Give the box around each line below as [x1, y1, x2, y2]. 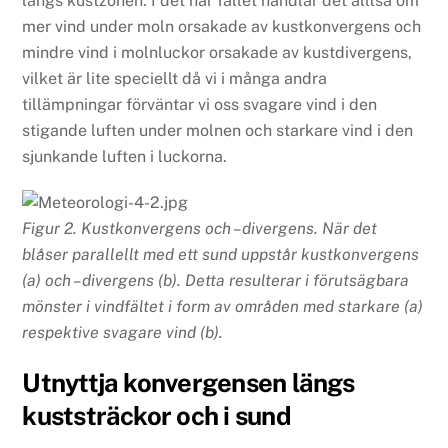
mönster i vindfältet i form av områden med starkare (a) [22, 297, 424, 317]
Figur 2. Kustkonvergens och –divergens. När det [22, 219, 378, 239]
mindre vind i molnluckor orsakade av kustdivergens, [22, 42, 413, 62]
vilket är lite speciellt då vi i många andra [22, 68, 328, 88]
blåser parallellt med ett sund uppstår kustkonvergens [22, 245, 420, 265]
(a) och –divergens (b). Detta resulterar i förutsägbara [22, 271, 410, 291]
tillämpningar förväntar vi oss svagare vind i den [22, 94, 378, 114]
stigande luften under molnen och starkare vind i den [22, 120, 414, 140]
